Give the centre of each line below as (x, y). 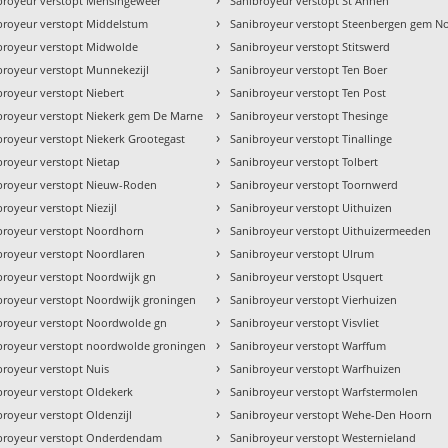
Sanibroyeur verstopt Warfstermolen (324, 392)
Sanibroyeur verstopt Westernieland (323, 438)
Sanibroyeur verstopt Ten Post (308, 93)
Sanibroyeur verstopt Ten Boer (309, 70)
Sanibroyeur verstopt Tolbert (304, 162)
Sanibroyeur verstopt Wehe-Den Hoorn (331, 415)
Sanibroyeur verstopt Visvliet (305, 323)
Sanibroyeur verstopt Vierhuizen (314, 300)
